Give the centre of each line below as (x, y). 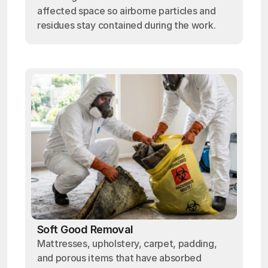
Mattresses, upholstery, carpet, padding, (127, 243)
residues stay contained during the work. (127, 25)
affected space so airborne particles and (127, 11)
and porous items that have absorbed (119, 258)
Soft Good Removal (85, 229)
